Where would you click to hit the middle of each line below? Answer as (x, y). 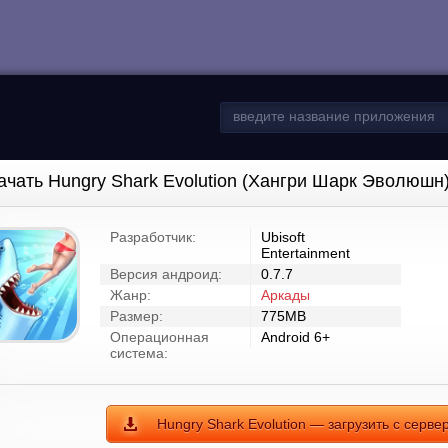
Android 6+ (295, 337)
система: (139, 353)
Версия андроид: (166, 274)
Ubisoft (283, 237)
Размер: (136, 316)
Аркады (285, 295)
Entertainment (305, 253)
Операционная (159, 337)
